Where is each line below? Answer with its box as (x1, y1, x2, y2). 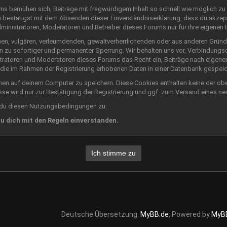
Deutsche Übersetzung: (61, 210, 140, 218)
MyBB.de (140, 210, 169, 218)
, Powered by (168, 210, 211, 218)
